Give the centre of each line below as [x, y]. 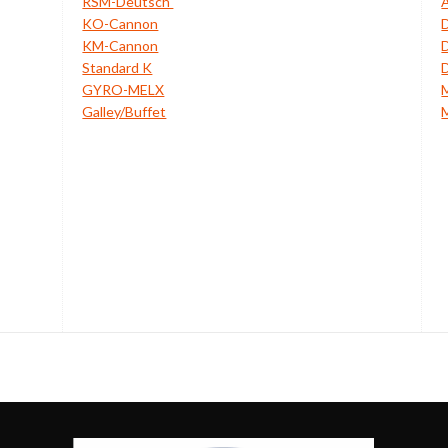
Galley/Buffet [124, 112]
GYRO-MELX [123, 90]
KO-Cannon [120, 24]
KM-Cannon [120, 46]
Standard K [117, 68]
